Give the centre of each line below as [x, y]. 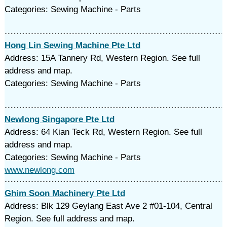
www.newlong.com [39, 170]
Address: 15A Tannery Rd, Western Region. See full [102, 58]
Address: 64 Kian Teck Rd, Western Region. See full [103, 132]
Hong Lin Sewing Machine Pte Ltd [72, 45]
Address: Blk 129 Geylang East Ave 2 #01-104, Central [108, 206]
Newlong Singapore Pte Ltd [59, 119]
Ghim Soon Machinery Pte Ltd [65, 193]
